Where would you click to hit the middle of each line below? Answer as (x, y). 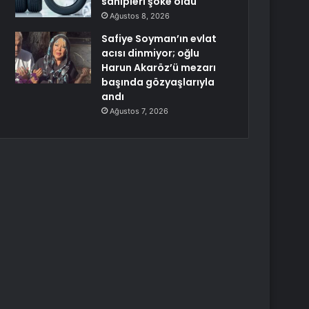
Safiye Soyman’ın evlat (159, 39)
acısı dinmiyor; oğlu (151, 53)
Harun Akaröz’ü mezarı (159, 68)
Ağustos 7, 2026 (139, 111)
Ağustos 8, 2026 (140, 16)
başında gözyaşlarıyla (158, 82)
